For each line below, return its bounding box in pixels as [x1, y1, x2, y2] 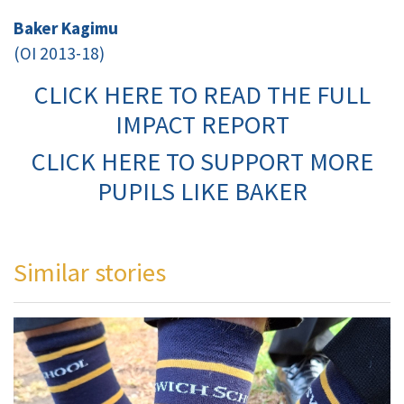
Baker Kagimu [14, 17, 118, 40]
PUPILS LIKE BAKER [96, 175, 308, 208]
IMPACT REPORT [115, 108, 289, 142]
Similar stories [14, 256, 166, 289]
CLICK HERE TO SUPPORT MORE [31, 145, 373, 179]
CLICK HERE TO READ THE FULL [33, 78, 371, 112]
